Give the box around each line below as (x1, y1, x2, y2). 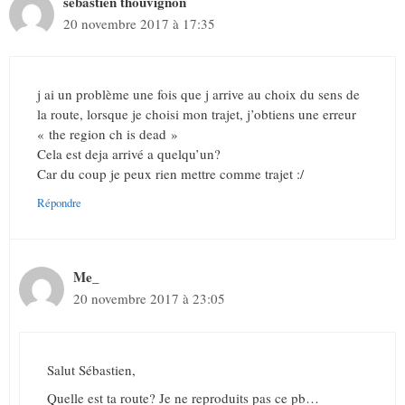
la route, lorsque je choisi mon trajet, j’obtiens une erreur (37, 105, 356, 124)
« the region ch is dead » (37, 125, 178, 144)
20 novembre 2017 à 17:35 (63, 14, 215, 33)
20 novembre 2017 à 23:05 (73, 289, 225, 308)
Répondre (37, 195, 81, 212)
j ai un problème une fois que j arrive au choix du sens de (37, 85, 360, 104)
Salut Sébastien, (47, 360, 136, 379)
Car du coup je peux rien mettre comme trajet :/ (37, 165, 304, 184)
